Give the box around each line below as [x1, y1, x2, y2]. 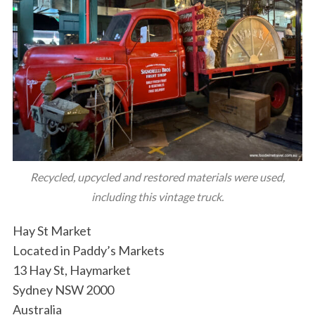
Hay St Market [12, 223, 91, 239]
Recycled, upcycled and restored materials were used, [30, 170, 285, 184]
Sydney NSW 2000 [12, 282, 114, 298]
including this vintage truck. [91, 190, 224, 204]
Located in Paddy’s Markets [12, 243, 165, 259]
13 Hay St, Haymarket [12, 262, 131, 278]
